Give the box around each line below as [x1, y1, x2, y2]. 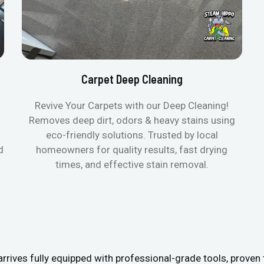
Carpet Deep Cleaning [81, 71, 183, 86]
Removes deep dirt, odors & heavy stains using [28, 114, 235, 126]
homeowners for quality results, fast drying [36, 143, 228, 156]
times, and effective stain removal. [55, 158, 209, 170]
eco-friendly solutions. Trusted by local [45, 128, 218, 141]
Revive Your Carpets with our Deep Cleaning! [35, 99, 229, 111]
